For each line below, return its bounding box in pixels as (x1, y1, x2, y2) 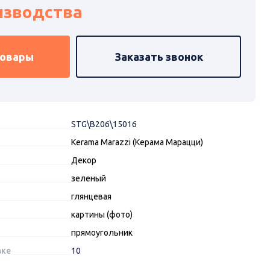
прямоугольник (71, 228, 133, 238)
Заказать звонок (114, 50, 203, 63)
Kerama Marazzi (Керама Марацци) (71, 137, 203, 148)
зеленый (71, 174, 106, 184)
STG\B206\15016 (71, 119, 137, 130)
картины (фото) (71, 210, 133, 220)
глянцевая (71, 192, 111, 202)
